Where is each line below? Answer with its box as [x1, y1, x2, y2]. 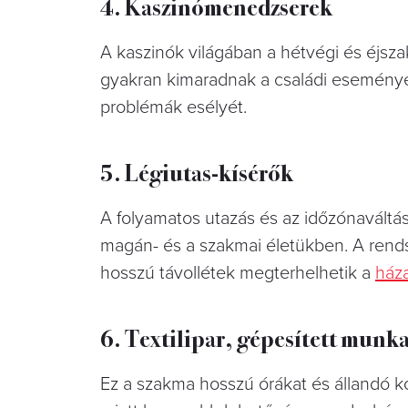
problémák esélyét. [100, 96, 251, 118]
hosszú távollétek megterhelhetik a [100, 261, 375, 284]
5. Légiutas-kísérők [100, 154, 293, 189]
